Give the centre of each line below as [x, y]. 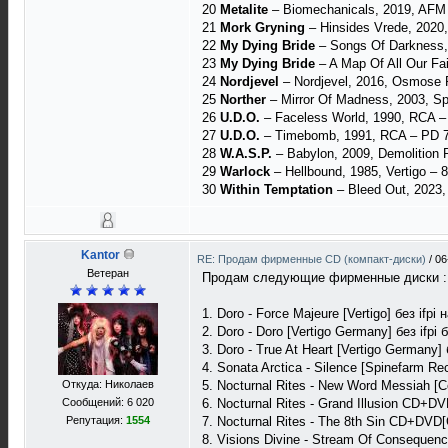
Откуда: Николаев [107, 384]
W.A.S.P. [246, 153]
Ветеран [107, 273]
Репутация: [95, 420]
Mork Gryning [262, 27]
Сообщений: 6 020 [107, 402]
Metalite [244, 9]
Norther [243, 99]
